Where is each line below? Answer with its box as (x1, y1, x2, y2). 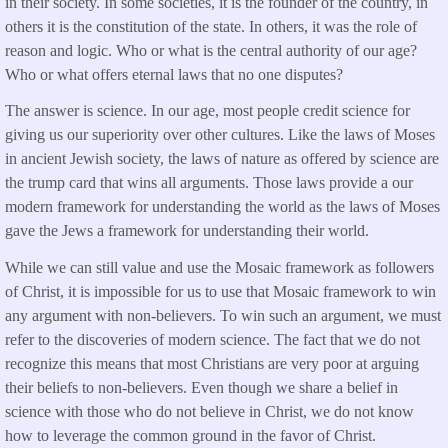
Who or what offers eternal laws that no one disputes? (5, 65, 343, 83)
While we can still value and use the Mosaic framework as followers (5, 259, 434, 277)
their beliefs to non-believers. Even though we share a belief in (5, 379, 398, 397)
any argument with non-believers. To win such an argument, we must (5, 307, 441, 325)
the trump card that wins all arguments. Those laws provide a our (5, 174, 413, 192)
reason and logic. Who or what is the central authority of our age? (5, 41, 417, 59)
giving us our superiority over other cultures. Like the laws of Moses (5, 126, 435, 144)
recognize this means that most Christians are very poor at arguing (5, 355, 419, 373)
